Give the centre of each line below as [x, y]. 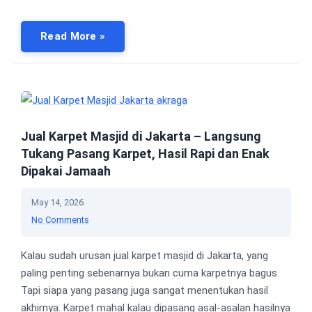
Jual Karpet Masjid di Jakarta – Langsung [141, 136]
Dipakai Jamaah [66, 171]
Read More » [73, 37]
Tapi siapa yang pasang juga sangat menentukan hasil [145, 290]
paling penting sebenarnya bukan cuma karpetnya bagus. [150, 273]
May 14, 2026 [57, 202]
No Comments [60, 219]
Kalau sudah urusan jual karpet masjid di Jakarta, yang [145, 255]
